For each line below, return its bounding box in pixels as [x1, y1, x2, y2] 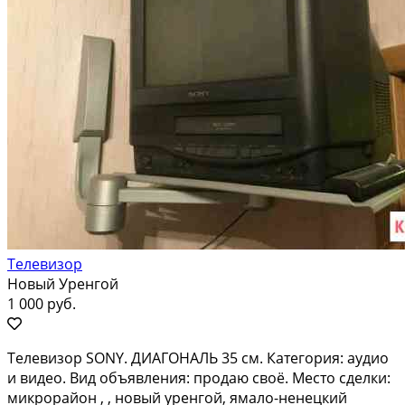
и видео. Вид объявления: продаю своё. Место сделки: [7, 367, 391, 388]
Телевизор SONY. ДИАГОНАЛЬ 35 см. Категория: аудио [7, 347, 389, 368]
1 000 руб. [7, 293, 76, 314]
